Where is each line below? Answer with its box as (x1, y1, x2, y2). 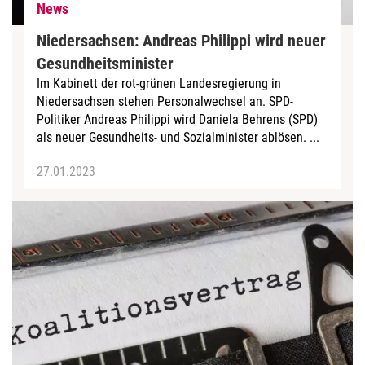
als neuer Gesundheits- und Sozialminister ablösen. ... (37, 129, 319, 145)
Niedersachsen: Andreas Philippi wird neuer (37, 30, 326, 51)
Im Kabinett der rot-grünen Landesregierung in (37, 75, 281, 91)
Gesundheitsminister (37, 53, 174, 73)
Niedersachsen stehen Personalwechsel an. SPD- (37, 93, 293, 109)
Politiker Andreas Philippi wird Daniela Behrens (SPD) (37, 111, 318, 127)
